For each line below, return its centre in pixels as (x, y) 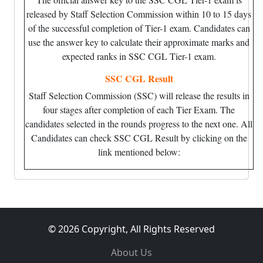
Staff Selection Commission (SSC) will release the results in (139, 95)
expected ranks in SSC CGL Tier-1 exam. (139, 56)
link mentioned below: (139, 152)
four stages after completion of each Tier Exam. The (139, 109)
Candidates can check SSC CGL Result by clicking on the (139, 138)
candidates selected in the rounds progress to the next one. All (139, 124)
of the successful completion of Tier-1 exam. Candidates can (139, 28)
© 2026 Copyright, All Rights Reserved (131, 229)
